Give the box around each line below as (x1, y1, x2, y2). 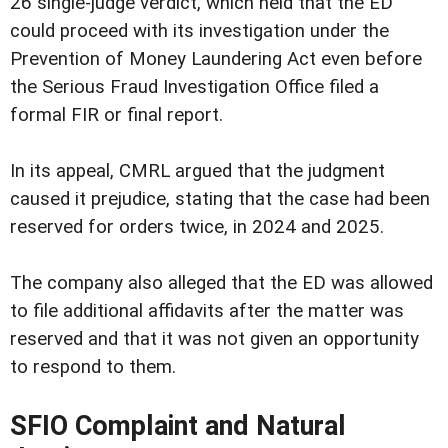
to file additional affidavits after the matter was (10, 300, 404, 323)
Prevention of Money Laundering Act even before (10, 48, 422, 71)
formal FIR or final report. (10, 104, 223, 127)
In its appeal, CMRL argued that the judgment (10, 160, 385, 183)
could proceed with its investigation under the (10, 20, 389, 43)
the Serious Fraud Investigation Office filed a (10, 76, 379, 99)
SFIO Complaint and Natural (10, 409, 346, 442)
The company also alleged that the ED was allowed (10, 272, 433, 295)
